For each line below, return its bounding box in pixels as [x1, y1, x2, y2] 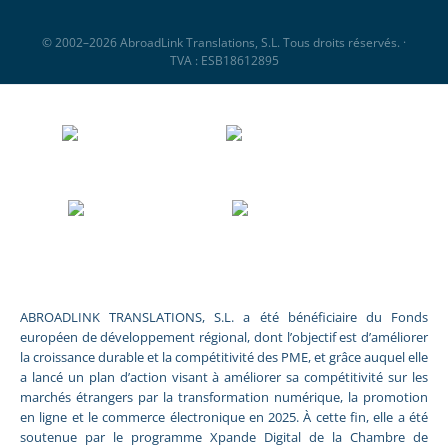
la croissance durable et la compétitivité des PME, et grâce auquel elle [20, 347, 428, 366]
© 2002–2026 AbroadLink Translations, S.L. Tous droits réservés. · [42, 34, 406, 52]
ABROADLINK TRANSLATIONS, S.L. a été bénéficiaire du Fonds [20, 307, 428, 326]
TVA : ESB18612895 [169, 52, 279, 70]
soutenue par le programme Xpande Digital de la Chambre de [20, 427, 428, 446]
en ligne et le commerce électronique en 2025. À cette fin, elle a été [20, 407, 428, 426]
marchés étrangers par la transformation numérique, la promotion [20, 387, 428, 406]
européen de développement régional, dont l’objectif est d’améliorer [20, 327, 428, 346]
